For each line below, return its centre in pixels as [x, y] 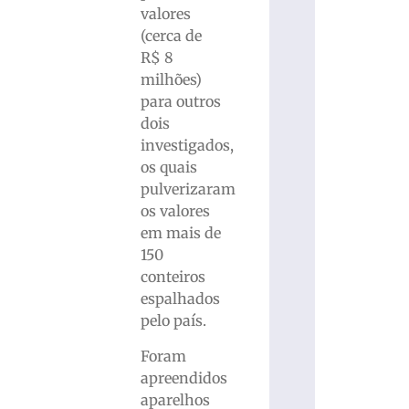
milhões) [171, 80]
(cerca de [171, 36]
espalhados [180, 299]
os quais [168, 168]
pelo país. [173, 321]
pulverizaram [188, 189]
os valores [175, 211]
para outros [180, 102]
